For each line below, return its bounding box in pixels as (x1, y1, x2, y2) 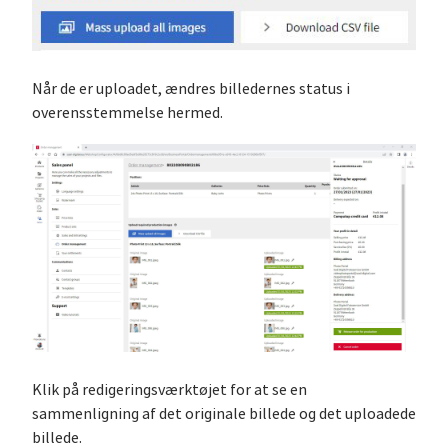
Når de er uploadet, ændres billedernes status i (32, 78, 350, 99)
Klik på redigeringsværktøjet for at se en (32, 379, 307, 400)
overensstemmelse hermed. (32, 102, 223, 123)
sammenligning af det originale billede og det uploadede (32, 403, 416, 424)
